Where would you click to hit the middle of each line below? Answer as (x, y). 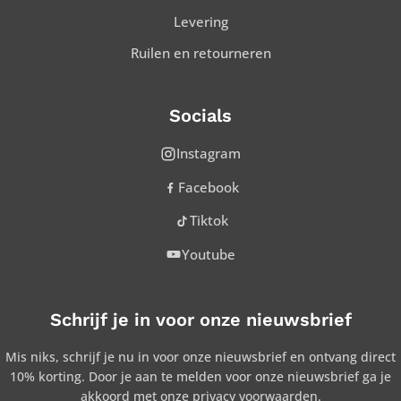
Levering (200, 22)
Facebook (209, 187)
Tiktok (209, 221)
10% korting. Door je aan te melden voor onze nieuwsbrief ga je (200, 377)
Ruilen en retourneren (200, 53)
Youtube (209, 254)
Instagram (209, 154)
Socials (200, 116)
